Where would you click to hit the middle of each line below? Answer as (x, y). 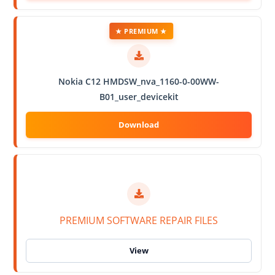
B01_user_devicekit (139, 96)
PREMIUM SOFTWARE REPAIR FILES (139, 220)
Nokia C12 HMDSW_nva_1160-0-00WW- (139, 81)
